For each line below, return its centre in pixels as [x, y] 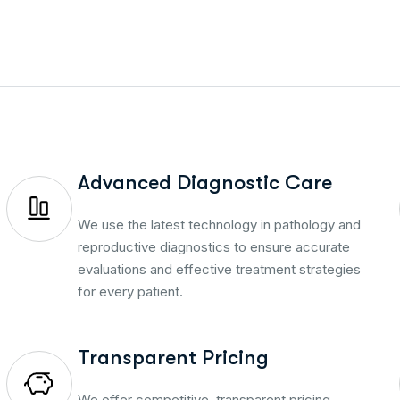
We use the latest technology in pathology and [219, 224]
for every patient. [130, 291]
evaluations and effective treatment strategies [219, 269]
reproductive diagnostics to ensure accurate [213, 246]
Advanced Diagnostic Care [204, 182]
